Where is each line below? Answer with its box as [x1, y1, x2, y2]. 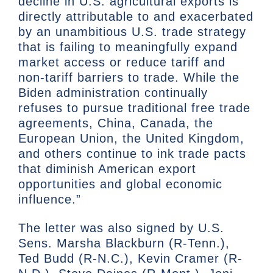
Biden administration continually [18, 86, 208, 100]
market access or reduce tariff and [18, 55, 225, 69]
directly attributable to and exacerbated [18, 10, 253, 24]
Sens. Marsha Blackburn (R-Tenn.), [18, 236, 230, 250]
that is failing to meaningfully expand [18, 40, 238, 54]
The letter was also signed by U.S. [18, 221, 224, 235]
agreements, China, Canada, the [18, 116, 213, 130]
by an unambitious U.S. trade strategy [18, 25, 246, 39]
